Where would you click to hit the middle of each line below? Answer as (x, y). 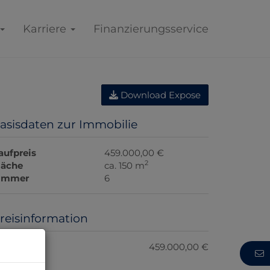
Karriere (46, 29)
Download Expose (159, 95)
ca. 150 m (125, 165)
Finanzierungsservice (151, 29)
